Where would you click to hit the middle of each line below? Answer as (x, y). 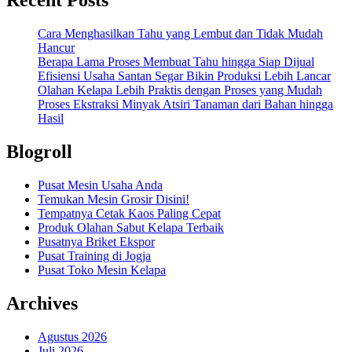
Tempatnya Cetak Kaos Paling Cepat (129, 213)
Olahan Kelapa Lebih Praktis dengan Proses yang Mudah (180, 90)
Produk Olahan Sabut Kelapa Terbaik (131, 227)
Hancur (56, 48)
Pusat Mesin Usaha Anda (100, 185)
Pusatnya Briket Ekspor (96, 241)
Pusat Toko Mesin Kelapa (102, 269)
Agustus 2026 (72, 336)
